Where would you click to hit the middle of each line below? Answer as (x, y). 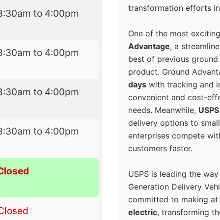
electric (143, 212)
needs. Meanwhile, (163, 110)
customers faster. (160, 149)
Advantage (149, 46)
